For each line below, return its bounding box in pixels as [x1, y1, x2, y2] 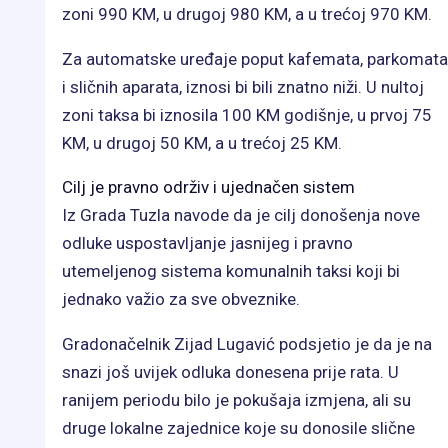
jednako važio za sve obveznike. [62, 288, 300, 309]
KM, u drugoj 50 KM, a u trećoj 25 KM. [62, 132, 342, 153]
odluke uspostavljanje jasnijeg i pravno [62, 232, 353, 253]
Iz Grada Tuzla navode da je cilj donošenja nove [62, 204, 420, 225]
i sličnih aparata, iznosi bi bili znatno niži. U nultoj [62, 76, 424, 97]
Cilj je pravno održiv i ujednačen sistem [62, 176, 355, 197]
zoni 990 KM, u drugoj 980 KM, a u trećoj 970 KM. [62, 3, 432, 24]
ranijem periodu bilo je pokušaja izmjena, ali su [62, 389, 411, 410]
